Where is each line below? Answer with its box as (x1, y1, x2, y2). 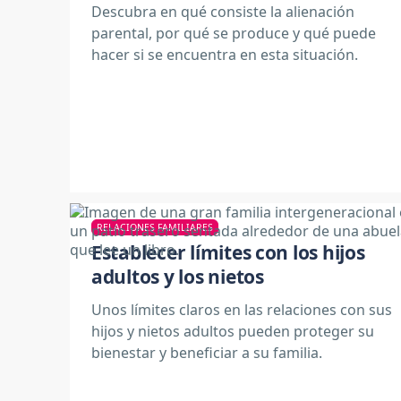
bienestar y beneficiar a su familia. (91, 342, 322, 363)
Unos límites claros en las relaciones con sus (91, 299, 392, 320)
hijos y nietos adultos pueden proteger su (91, 320, 374, 341)
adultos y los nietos (91, 264, 264, 289)
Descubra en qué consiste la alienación (91, 2, 354, 21)
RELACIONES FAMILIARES (97, 221, 213, 234)
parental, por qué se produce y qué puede (91, 23, 376, 43)
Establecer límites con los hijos (91, 240, 365, 265)
